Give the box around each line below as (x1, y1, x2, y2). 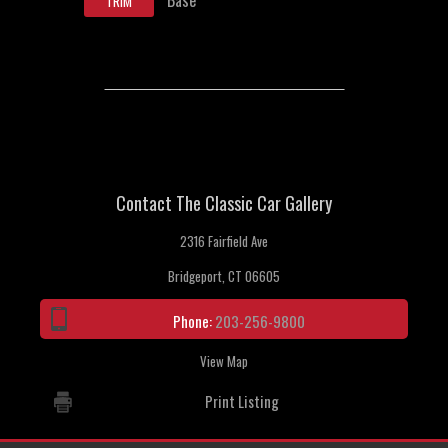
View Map (200, 351, 248, 372)
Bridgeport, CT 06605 (168, 266, 280, 287)
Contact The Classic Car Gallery (116, 190, 332, 217)
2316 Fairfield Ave (180, 231, 268, 252)
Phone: (173, 310, 215, 333)
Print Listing (204, 390, 279, 413)
